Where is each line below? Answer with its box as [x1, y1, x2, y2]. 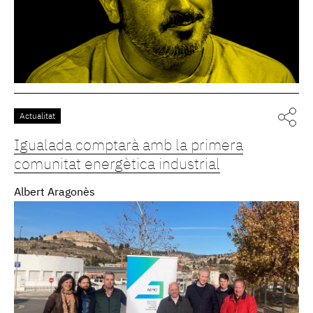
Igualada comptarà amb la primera [14, 138, 243, 154]
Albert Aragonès [14, 187, 95, 198]
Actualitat [20, 112, 55, 121]
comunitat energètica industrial [14, 156, 220, 173]
